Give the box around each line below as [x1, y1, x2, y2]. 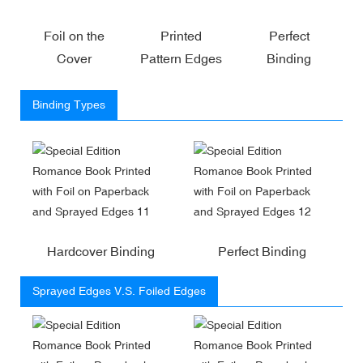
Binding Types [32, 97, 105, 111]
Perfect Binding [218, 243, 306, 258]
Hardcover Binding [47, 243, 155, 258]
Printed [160, 28, 203, 43]
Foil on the [43, 28, 105, 43]
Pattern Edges [140, 50, 223, 66]
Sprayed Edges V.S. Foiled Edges [32, 284, 206, 297]
